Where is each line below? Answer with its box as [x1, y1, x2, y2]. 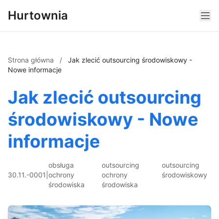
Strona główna [8, 56, 56, 64]
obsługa [48, 161, 74, 169]
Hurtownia [8, 8, 68, 22]
